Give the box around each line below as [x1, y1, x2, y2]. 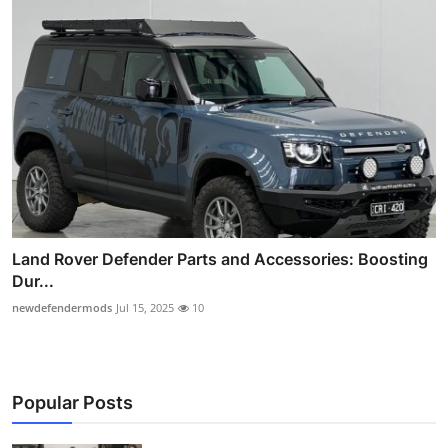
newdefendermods [12, 299, 112, 315]
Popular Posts [12, 391, 133, 413]
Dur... [12, 270, 54, 291]
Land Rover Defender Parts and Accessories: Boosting [12, 248, 428, 269]
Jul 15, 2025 [116, 299, 174, 315]
